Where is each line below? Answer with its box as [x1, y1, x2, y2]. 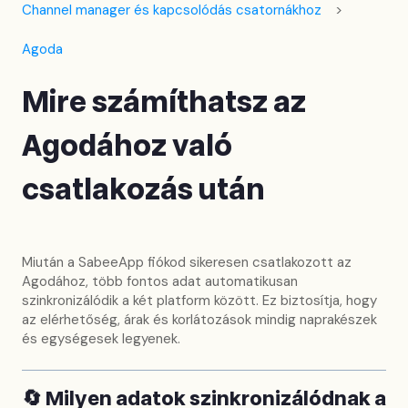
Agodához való [22, 126, 232, 168]
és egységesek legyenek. [22, 330, 180, 349]
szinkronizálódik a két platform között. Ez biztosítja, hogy [22, 291, 377, 311]
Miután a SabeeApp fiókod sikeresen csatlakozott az [22, 253, 352, 272]
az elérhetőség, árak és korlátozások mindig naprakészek [22, 311, 377, 330]
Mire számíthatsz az [22, 82, 306, 125]
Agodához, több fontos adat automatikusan [22, 272, 298, 291]
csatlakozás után [22, 169, 264, 212]
